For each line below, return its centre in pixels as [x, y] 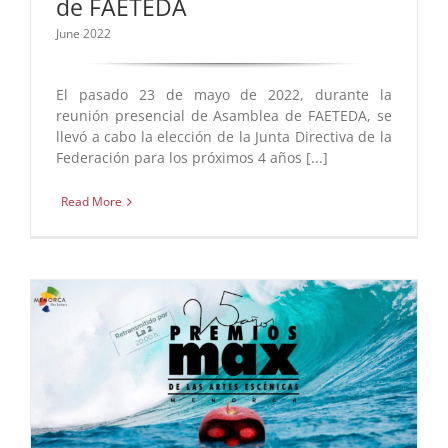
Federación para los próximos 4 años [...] [192, 158]
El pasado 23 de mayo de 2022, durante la [224, 95]
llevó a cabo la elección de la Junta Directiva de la [224, 137]
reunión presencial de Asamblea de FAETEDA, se [224, 116]
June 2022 [83, 34]
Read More [91, 202]
